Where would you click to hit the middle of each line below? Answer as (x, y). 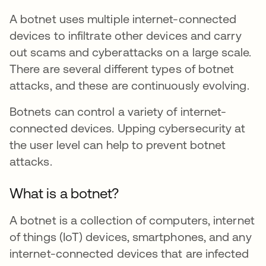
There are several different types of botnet (122, 69)
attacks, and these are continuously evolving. (129, 85)
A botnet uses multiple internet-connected (123, 19)
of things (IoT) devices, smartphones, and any (131, 237)
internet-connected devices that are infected (129, 253)
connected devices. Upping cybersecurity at (128, 128)
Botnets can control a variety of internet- (118, 111)
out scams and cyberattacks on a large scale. (131, 52)
